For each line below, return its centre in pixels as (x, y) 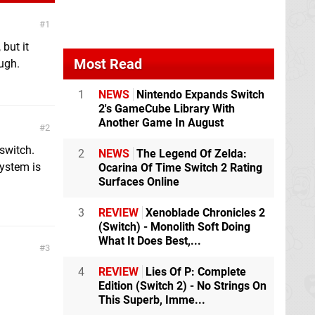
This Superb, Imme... (152, 300)
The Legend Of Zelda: (190, 154)
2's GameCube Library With (167, 109)
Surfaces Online (139, 182)
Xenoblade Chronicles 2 (204, 213)
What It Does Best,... (150, 241)
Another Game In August (161, 123)
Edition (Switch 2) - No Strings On (182, 286)
